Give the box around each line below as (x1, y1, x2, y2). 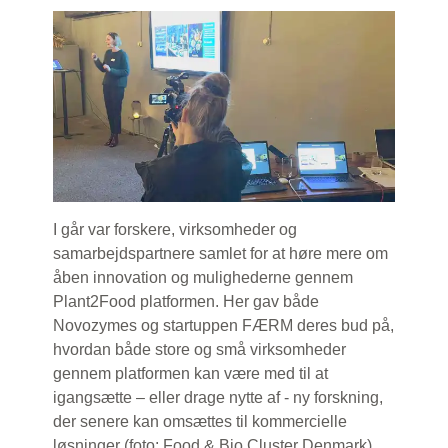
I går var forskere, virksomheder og (53, 220, 298, 238)
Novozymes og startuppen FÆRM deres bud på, (53, 316, 395, 334)
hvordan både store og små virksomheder (53, 340, 347, 358)
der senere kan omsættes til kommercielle (53, 412, 348, 430)
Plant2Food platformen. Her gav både (53, 292, 320, 310)
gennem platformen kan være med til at (53, 364, 329, 382)
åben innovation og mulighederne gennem (53, 268, 354, 286)
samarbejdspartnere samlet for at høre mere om (53, 244, 389, 262)
